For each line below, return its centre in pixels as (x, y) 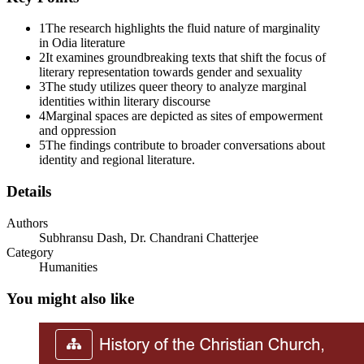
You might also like (70, 298)
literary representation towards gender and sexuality (171, 72)
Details (29, 192)
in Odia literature (82, 43)
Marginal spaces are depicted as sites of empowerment (184, 116)
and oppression (78, 131)
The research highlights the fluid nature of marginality (183, 28)
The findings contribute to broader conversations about (185, 145)
